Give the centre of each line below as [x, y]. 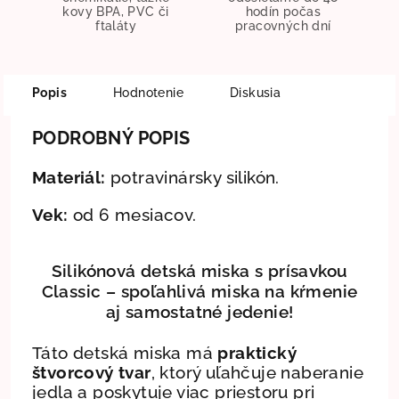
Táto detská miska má [125, 352]
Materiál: [69, 177]
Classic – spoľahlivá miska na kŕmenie [199, 291]
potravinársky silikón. [192, 177]
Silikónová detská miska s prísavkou [199, 270]
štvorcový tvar [92, 372]
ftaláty [116, 25]
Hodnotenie [148, 92]
